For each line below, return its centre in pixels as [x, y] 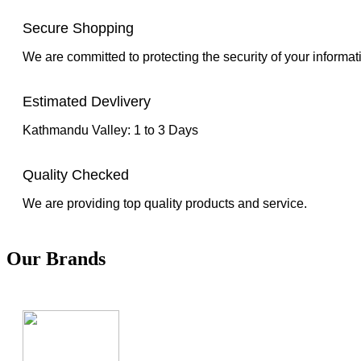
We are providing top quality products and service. [165, 204]
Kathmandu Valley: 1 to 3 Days [110, 131]
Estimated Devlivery [87, 102]
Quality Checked [76, 175]
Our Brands [56, 259]
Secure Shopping [78, 29]
